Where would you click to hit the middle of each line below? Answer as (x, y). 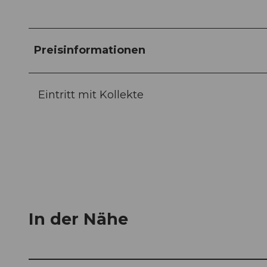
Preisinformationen (90, 50)
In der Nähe (78, 219)
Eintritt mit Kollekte (91, 95)
